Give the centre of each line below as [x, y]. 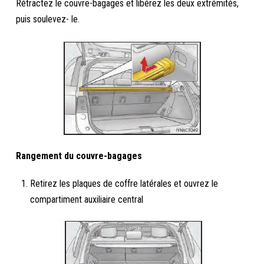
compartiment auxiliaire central [87, 199]
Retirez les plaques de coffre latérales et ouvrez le [124, 184]
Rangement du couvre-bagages [79, 156]
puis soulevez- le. [48, 19]
